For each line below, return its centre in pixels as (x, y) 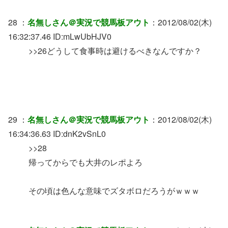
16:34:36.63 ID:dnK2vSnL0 (57, 133)
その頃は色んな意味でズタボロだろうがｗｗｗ (114, 190)
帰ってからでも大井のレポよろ (85, 162)
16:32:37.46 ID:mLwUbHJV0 (60, 37)
